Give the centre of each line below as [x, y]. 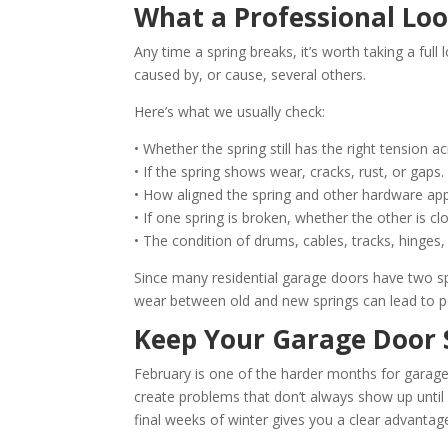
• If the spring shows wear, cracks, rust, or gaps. [289, 172]
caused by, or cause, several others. [250, 75]
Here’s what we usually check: [230, 112]
